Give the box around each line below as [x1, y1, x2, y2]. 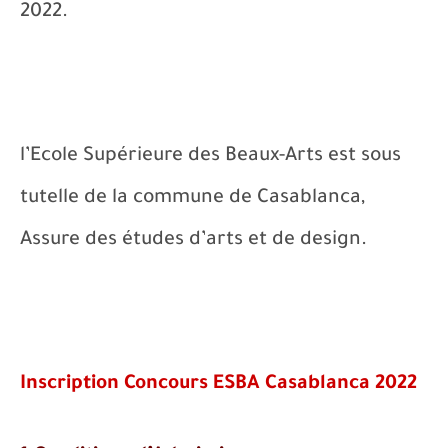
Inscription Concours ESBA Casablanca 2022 [20, 374, 417, 396]
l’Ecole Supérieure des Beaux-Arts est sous [20, 146, 401, 168]
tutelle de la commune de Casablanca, [20, 188, 365, 210]
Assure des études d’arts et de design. [20, 230, 367, 252]
